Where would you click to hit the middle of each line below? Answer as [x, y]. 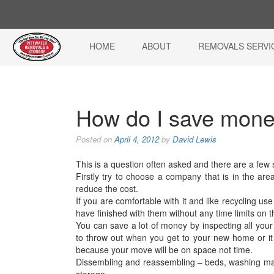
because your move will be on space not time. [164, 250]
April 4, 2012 [137, 139]
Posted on [95, 139]
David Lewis [194, 139]
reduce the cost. [107, 188]
